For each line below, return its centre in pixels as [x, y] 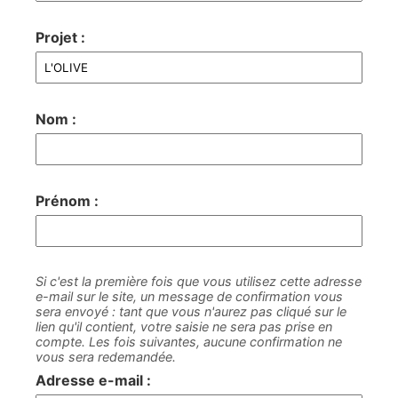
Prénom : [67, 201]
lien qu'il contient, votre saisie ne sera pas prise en [184, 326]
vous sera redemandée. [106, 357]
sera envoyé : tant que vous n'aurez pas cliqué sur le [191, 311]
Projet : [60, 37]
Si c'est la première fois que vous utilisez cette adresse [199, 281]
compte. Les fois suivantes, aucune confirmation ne [189, 342]
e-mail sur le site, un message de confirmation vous [189, 296]
